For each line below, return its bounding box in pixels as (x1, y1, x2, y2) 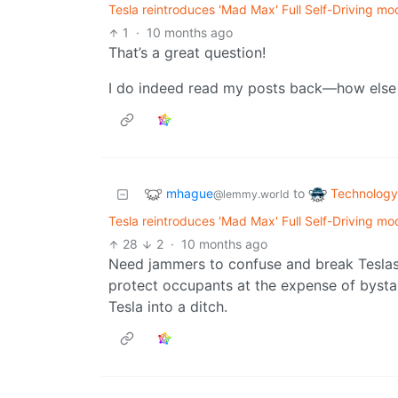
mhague (166, 185, 213, 201)
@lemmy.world (213, 187, 290, 201)
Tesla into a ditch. (108, 298, 227, 316)
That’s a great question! (108, 44, 266, 62)
